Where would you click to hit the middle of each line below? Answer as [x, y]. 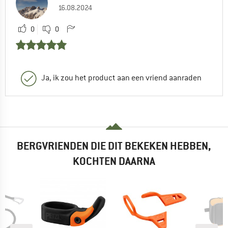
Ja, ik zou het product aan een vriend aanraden [121, 78]
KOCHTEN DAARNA [114, 161]
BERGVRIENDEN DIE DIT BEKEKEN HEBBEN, [114, 146]
